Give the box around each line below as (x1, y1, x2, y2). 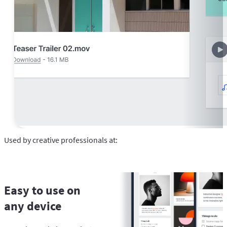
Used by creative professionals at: (4, 134, 118, 145)
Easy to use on (4, 182, 81, 198)
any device (4, 198, 61, 214)
